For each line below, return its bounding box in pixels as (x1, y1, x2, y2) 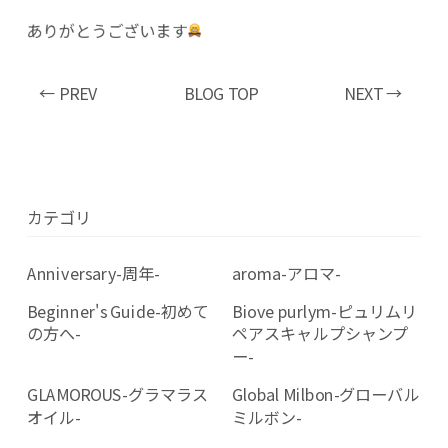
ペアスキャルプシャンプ (232, 321, 409, 346)
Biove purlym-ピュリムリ (232, 299, 418, 323)
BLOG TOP (183, 81, 258, 105)
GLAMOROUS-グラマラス (26, 382, 209, 407)
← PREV (39, 81, 97, 105)
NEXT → (343, 81, 403, 105)
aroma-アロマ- (232, 260, 341, 285)
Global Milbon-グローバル (232, 382, 420, 407)
